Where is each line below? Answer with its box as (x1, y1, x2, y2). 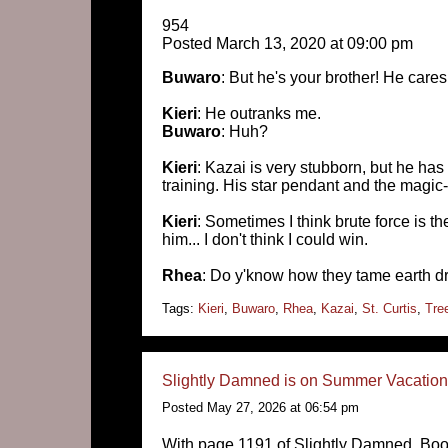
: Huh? (221, 123, 268, 140)
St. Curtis (362, 301, 417, 316)
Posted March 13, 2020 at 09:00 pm (162, 35, 413, 52)
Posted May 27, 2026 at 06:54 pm (162, 400, 359, 415)
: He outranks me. (197, 105, 321, 122)
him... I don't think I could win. (162, 231, 368, 248)
